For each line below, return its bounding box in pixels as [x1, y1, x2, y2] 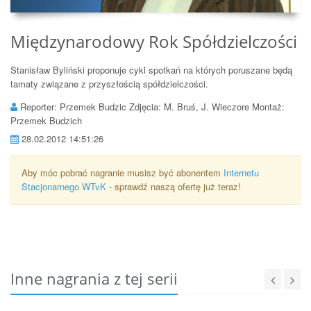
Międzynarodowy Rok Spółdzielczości [10, 30, 297, 53]
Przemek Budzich [10, 114, 82, 128]
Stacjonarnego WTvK [22, 180, 106, 194]
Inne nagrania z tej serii [10, 268, 178, 289]
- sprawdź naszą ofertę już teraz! [106, 180, 241, 194]
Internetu [224, 166, 259, 180]
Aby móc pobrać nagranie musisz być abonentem [22, 166, 224, 180]
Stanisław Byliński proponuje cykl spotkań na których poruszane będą [10, 63, 292, 77]
